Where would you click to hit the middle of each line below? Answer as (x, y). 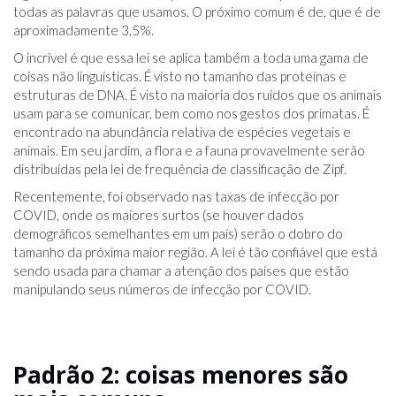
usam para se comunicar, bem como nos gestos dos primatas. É (191, 114)
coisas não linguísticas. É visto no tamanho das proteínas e (180, 76)
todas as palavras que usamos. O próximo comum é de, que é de (197, 12)
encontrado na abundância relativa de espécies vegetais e (182, 132)
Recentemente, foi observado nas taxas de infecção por (176, 197)
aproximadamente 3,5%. (84, 30)
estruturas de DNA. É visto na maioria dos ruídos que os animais (198, 95)
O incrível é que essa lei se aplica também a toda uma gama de (191, 58)
